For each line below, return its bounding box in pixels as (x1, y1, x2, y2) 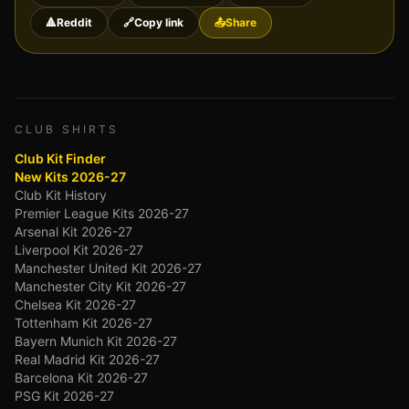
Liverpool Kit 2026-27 (15, 242, 143, 257)
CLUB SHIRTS (15, 122, 120, 136)
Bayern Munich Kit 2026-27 (15, 333, 177, 349)
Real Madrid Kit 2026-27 (15, 351, 160, 367)
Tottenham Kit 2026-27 (15, 315, 152, 330)
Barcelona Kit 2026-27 (15, 370, 148, 385)
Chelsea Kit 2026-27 (15, 297, 136, 312)
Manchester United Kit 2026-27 (15, 260, 202, 276)
